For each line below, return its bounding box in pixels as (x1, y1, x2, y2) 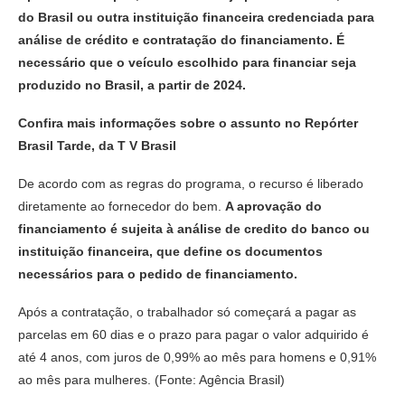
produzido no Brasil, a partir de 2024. (18, 77, 246, 92)
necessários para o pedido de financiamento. (18, 266, 297, 281)
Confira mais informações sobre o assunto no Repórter (18, 115, 358, 130)
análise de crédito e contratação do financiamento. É (18, 32, 344, 47)
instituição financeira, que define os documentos (18, 243, 323, 259)
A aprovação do (225, 198, 322, 213)
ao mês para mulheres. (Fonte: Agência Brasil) (18, 372, 285, 387)
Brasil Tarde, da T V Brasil (18, 137, 176, 153)
